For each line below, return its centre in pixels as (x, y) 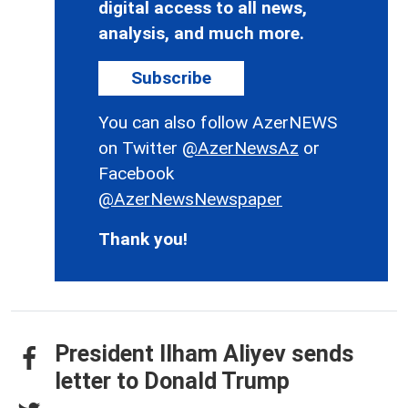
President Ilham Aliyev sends (204, 354)
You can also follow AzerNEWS (218, 123)
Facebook (136, 174)
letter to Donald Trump (172, 382)
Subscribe (171, 78)
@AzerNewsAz (240, 148)
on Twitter (140, 148)
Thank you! (143, 240)
